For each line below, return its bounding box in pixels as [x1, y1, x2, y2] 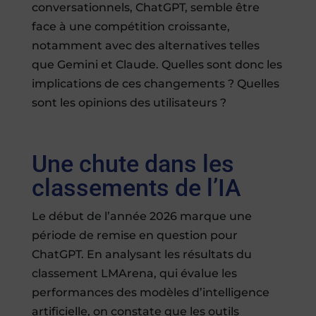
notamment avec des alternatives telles [31, 39, 260, 53]
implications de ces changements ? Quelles [31, 77, 279, 91]
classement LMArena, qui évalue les [31, 267, 237, 281]
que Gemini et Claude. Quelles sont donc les [31, 58, 282, 72]
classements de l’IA [31, 174, 241, 202]
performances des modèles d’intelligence [31, 286, 269, 300]
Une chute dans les [31, 150, 234, 178]
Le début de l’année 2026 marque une [31, 209, 252, 224]
